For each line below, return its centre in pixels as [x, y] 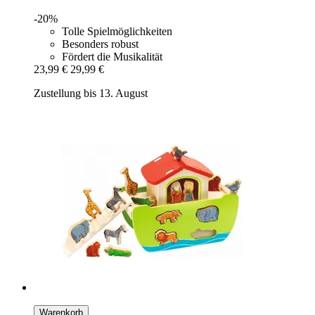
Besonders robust [100, 44]
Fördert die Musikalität [112, 56]
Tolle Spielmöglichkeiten [117, 31]
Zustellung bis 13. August [91, 93]
